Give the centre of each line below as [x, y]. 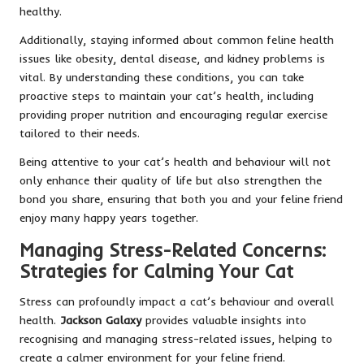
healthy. [41, 11]
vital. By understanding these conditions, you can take [162, 76]
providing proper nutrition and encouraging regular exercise [173, 114]
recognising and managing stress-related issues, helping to [176, 338]
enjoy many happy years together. [109, 217]
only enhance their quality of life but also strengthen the [171, 180]
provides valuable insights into [224, 319]
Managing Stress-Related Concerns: [173, 250]
